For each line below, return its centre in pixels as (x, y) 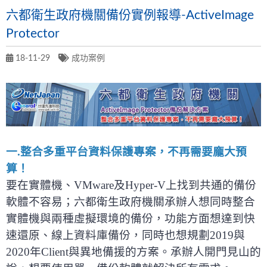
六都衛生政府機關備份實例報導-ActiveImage (130, 15)
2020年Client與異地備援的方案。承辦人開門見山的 (133, 252)
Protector (33, 34)
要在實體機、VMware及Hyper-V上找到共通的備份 (131, 185)
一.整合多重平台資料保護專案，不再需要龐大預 (126, 151)
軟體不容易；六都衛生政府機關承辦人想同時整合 (131, 201)
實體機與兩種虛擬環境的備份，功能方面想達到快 (131, 218)
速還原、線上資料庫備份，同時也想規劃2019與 (125, 235)
